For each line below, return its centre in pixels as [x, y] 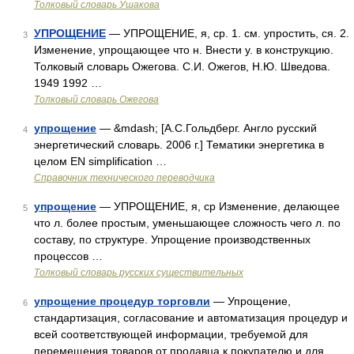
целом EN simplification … [100, 161]
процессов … [68, 256]
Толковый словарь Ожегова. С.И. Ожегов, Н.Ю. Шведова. [182, 66]
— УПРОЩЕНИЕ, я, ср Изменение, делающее [218, 206]
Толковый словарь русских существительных [139, 273]
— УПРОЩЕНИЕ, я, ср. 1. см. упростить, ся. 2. [228, 33]
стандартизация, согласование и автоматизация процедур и [191, 318]
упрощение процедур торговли [122, 301]
